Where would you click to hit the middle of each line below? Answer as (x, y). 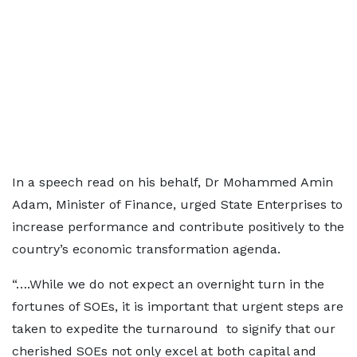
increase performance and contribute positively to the (178, 227)
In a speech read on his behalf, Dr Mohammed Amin (173, 182)
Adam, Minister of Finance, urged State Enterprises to (177, 204)
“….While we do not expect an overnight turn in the (168, 284)
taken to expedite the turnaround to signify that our (174, 329)
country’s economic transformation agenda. (148, 249)
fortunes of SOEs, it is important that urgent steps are (178, 306)
